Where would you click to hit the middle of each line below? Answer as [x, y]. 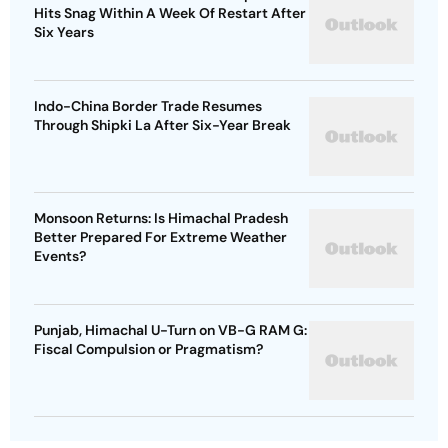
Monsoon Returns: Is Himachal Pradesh [161, 218]
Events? [60, 256]
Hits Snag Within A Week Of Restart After [170, 13]
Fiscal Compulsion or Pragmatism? [148, 349]
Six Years [64, 32]
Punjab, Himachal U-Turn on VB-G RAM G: [171, 330]
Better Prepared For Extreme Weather [160, 237]
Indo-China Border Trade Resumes [148, 106]
